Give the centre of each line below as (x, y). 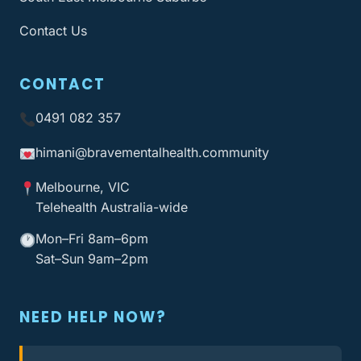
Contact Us (53, 31)
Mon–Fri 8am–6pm (92, 239)
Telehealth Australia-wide (112, 207)
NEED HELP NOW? (93, 317)
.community (234, 153)
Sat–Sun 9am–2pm (92, 259)
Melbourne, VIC (83, 187)
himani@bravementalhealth (117, 153)
